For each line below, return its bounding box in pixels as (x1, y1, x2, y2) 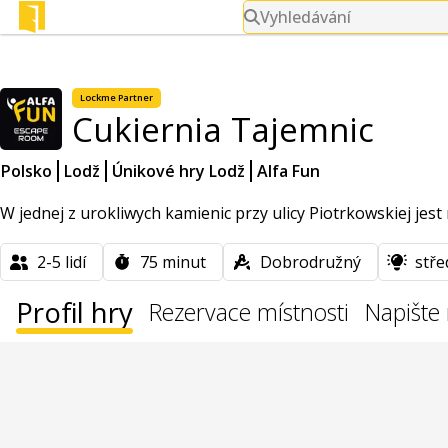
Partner (116, 91, 153, 104)
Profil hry (16, 293, 133, 331)
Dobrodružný (260, 251, 361, 273)
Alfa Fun (257, 160, 320, 182)
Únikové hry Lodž (112, 160, 245, 182)
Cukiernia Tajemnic (72, 107, 374, 152)
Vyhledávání (259, 6, 351, 28)
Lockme (80, 91, 116, 104)
